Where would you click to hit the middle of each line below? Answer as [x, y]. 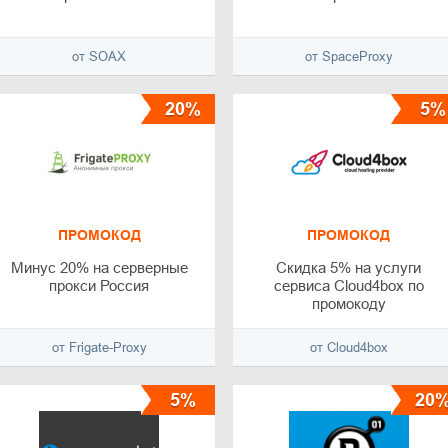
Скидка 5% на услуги [349, 268]
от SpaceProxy [348, 57]
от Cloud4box [348, 348]
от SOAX [99, 57]
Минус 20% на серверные [99, 268]
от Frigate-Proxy [99, 348]
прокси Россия [99, 286]
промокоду [348, 304]
